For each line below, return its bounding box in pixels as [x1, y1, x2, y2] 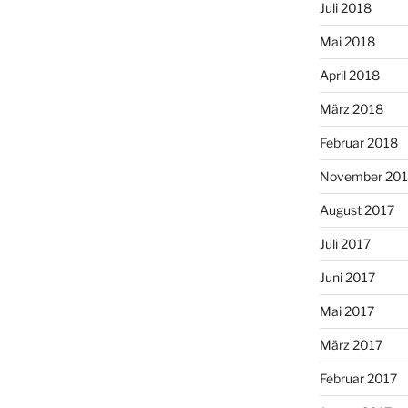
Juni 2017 [319, 269, 375, 285]
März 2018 [319, 100, 383, 117]
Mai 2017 [319, 302, 374, 319]
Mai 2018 [319, 33, 375, 49]
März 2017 [319, 336, 382, 352]
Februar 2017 [319, 370, 397, 386]
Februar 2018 [319, 134, 398, 150]
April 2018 [319, 66, 380, 83]
